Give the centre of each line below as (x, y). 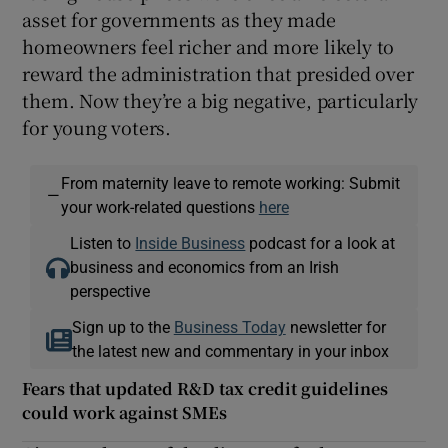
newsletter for (335, 326)
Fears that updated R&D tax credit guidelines (205, 388)
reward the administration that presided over (218, 72)
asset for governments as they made (179, 18)
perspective (110, 290)
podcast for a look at (320, 242)
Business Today (229, 326)
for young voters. (97, 126)
